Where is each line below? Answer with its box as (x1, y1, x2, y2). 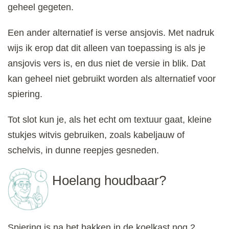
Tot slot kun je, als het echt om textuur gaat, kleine (8, 114, 212, 125)
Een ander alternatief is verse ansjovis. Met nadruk (8, 27, 214, 38)
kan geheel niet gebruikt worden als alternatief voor (8, 73, 216, 84)
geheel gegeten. (8, 2, 74, 12)
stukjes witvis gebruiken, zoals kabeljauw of (8, 129, 185, 140)
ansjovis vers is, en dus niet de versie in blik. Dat (8, 58, 205, 68)
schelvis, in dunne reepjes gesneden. (8, 145, 159, 155)
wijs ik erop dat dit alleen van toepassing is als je (8, 42, 205, 53)
